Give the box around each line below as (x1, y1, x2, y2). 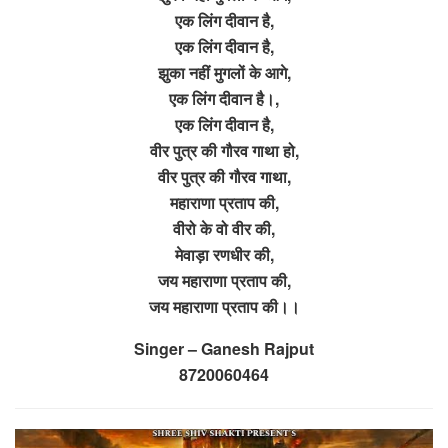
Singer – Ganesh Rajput (134, 336, 314, 360)
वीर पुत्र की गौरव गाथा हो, (149, 138, 299, 162)
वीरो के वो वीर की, (173, 216, 275, 240)
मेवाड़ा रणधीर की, (174, 242, 274, 266)
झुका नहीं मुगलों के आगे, (157, 60, 291, 84)
